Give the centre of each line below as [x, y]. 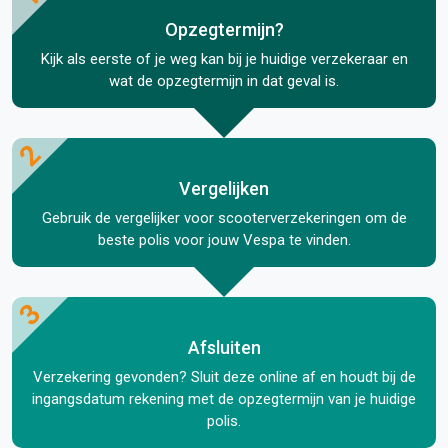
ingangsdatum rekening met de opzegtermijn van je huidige [224, 398]
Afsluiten [224, 347]
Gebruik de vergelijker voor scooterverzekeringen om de [224, 217]
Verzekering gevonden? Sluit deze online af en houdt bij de [224, 376]
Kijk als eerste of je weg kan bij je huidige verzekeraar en [224, 58]
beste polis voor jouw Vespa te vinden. [224, 239]
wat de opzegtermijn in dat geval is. [224, 80]
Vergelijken [224, 188]
